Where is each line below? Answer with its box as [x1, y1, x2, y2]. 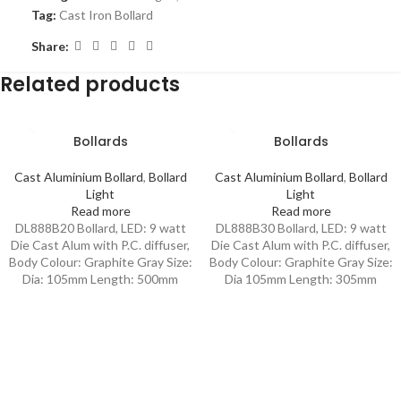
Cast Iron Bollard [59, 7, 153, 23]
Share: [31, 38, 69, 54]
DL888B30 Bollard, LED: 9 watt [215, 220, 387, 236]
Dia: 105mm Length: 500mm [22, 271, 178, 287]
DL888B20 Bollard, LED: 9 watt [14, 220, 186, 236]
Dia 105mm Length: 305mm [225, 271, 377, 287]
